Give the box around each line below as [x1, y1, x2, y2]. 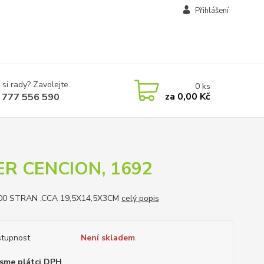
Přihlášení [194, 5, 229, 16]
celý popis [121, 193, 159, 204]
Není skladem [80, 232, 135, 243]
